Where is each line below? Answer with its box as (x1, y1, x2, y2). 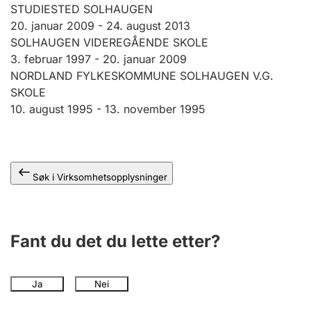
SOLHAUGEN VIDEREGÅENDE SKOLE (10, 35, 208, 49)
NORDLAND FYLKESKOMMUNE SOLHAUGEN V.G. (10, 69, 274, 83)
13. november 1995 (105, 102, 205, 116)
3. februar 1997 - (10, 52, 103, 66)
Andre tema (24, 1, 90, 15)
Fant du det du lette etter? (10, 231, 220, 251)
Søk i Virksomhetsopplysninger (33, 171, 167, 183)
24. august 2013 (106, 19, 190, 33)
